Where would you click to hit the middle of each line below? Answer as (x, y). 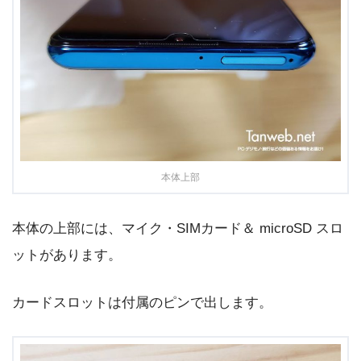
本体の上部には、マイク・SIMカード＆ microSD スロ (178, 229)
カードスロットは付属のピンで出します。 (142, 302)
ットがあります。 (67, 255)
